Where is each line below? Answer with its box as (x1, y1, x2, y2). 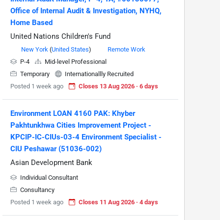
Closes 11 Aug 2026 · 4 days (79, 198, 158, 206)
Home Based (10, 18, 53, 27)
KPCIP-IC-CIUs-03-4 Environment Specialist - (10, 133, 162, 142)
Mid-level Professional (43, 58, 107, 66)
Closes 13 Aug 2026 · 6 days (79, 82, 158, 90)
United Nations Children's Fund (10, 32, 110, 41)
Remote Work (108, 46, 145, 54)
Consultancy (19, 186, 55, 194)
